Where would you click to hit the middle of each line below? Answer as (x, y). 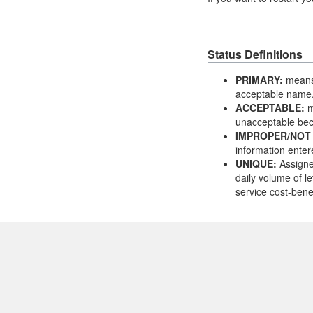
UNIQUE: (256, 163)
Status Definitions (255, 54)
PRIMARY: (259, 79)
